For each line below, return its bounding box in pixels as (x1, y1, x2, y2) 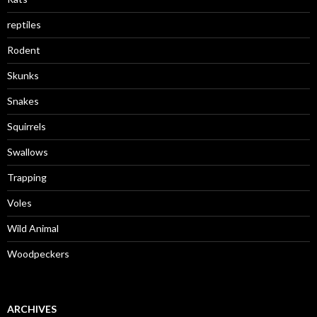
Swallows (7, 146, 48, 158)
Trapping (7, 171, 47, 183)
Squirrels (7, 120, 46, 132)
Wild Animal (7, 222, 59, 234)
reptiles (7, 18, 41, 30)
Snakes (7, 95, 39, 107)
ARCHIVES (7, 303, 57, 315)
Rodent (7, 44, 40, 56)
